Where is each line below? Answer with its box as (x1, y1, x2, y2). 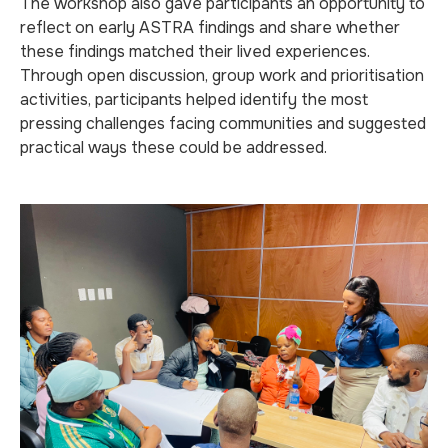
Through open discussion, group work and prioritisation (20, 65, 424, 86)
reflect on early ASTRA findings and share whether (20, 17, 400, 38)
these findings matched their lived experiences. (20, 41, 370, 62)
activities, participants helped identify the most (20, 89, 368, 110)
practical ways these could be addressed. (20, 137, 327, 158)
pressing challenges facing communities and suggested (20, 113, 426, 134)
